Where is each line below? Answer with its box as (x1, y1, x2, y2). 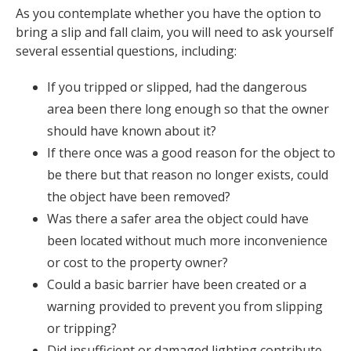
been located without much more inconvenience (47, 231, 327, 249)
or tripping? (47, 319, 117, 337)
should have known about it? (47, 121, 216, 139)
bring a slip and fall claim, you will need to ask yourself (16, 23, 334, 41)
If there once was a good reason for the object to (47, 143, 335, 161)
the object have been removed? (47, 187, 230, 205)
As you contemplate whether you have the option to (16, 4, 321, 22)
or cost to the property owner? (47, 253, 228, 271)
